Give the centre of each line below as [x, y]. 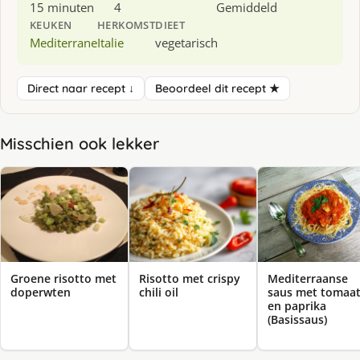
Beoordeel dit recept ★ [217, 88]
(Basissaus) [297, 320]
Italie [110, 42]
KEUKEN [51, 25]
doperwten [41, 292]
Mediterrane [63, 42]
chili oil [159, 292]
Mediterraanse [308, 279]
